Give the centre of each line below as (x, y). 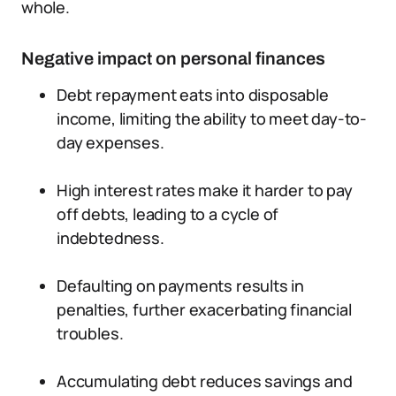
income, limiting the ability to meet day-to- (212, 118)
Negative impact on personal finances (173, 58)
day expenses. (110, 142)
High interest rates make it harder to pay (205, 190)
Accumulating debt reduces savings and (205, 381)
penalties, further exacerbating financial (204, 309)
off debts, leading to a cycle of (168, 214)
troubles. (90, 333)
